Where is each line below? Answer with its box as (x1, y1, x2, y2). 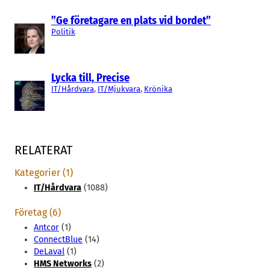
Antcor (34, 222, 59, 233)
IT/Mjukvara (97, 84, 140, 94)
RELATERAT (14, 142, 72, 157)
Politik (51, 27, 75, 37)
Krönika (143, 84, 172, 94)
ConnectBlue (34, 234, 83, 245)
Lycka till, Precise (51, 71, 130, 85)
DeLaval (34, 246, 64, 257)
